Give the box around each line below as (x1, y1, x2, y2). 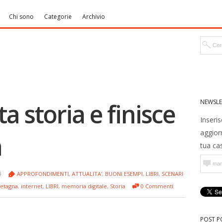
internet (21, 182, 43, 190)
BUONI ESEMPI (105, 170, 143, 177)
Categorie (44, 12, 72, 21)
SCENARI (162, 170, 183, 177)
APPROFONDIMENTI (17, 170, 69, 177)
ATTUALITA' (72, 170, 102, 177)
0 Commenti (141, 182, 173, 190)
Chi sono (9, 12, 34, 21)
